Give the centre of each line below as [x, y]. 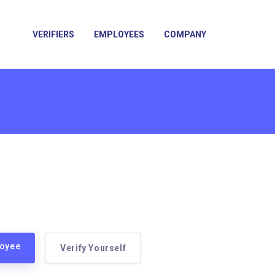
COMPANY [185, 34]
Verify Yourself [93, 248]
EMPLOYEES [119, 34]
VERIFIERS [53, 34]
